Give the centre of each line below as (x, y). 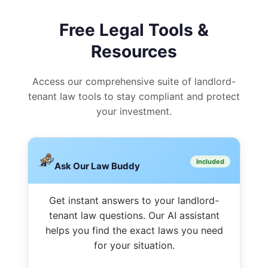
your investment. (134, 111)
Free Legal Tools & (134, 30)
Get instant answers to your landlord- (134, 200)
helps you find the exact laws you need (134, 230)
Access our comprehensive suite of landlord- (134, 81)
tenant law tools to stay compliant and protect (134, 96)
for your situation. (134, 245)
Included (210, 161)
